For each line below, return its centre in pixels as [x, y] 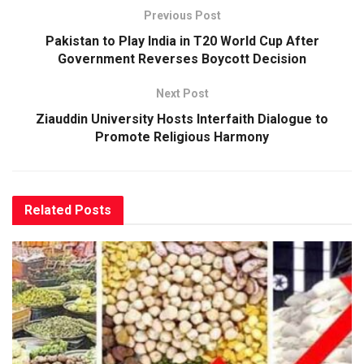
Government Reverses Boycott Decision [182, 58]
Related [48, 210]
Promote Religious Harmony [182, 136]
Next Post [182, 93]
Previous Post [182, 15]
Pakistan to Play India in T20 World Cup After [182, 41]
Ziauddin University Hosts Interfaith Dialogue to [182, 119]
